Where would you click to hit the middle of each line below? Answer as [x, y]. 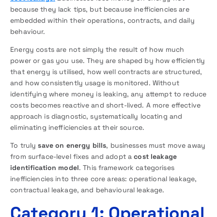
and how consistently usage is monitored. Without [95, 83]
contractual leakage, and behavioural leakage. [87, 190]
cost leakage [155, 157]
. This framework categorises [126, 168]
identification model [45, 168]
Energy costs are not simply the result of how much [97, 50]
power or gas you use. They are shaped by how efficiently [108, 61]
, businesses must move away [156, 146]
